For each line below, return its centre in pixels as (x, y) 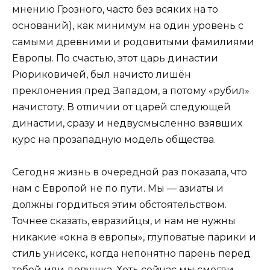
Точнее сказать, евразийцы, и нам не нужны (124, 221)
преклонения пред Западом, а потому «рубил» (131, 90)
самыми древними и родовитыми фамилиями (133, 42)
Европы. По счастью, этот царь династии (115, 58)
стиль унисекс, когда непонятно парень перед (131, 254)
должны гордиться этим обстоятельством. (119, 205)
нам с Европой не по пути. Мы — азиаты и (118, 189)
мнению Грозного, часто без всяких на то (115, 9)
